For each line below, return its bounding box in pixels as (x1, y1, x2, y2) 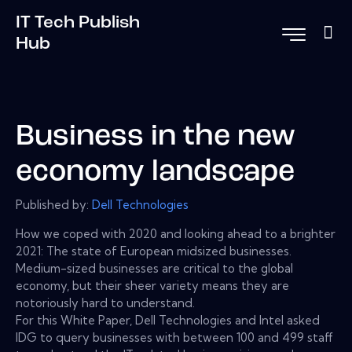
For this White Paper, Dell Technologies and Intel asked (16, 312, 320, 328)
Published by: (16, 196, 92, 212)
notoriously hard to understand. (16, 295, 195, 310)
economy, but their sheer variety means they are (16, 277, 289, 293)
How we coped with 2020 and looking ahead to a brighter (16, 225, 335, 241)
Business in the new (16, 123, 295, 152)
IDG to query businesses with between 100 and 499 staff (16, 329, 333, 345)
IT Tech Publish (16, 13, 140, 32)
